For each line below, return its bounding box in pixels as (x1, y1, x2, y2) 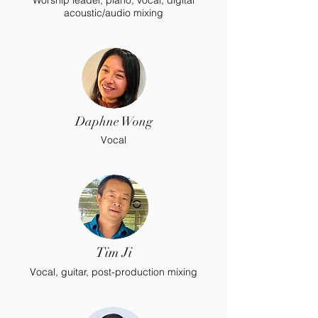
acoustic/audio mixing (64, 6, 163, 19)
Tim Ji (95, 244, 132, 261)
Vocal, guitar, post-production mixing (30, 265, 197, 278)
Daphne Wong (75, 114, 153, 129)
